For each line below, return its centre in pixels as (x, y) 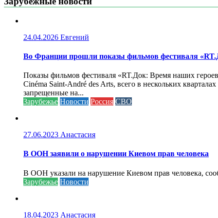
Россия (102, 102)
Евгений (75, 37)
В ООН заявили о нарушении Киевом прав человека (116, 154)
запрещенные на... (54, 93)
